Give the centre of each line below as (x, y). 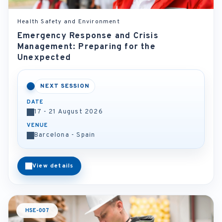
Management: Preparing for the (86, 47)
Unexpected (44, 58)
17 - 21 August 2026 (69, 112)
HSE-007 (37, 211)
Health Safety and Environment (69, 22)
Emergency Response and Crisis (88, 36)
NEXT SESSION (65, 86)
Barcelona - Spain (65, 135)
